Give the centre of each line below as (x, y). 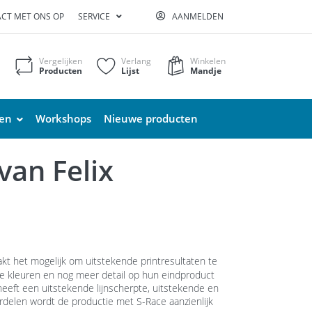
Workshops (63, 118)
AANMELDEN (198, 17)
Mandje (206, 71)
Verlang (136, 61)
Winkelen (208, 61)
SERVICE (94, 17)
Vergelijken (61, 61)
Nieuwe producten (150, 118)
